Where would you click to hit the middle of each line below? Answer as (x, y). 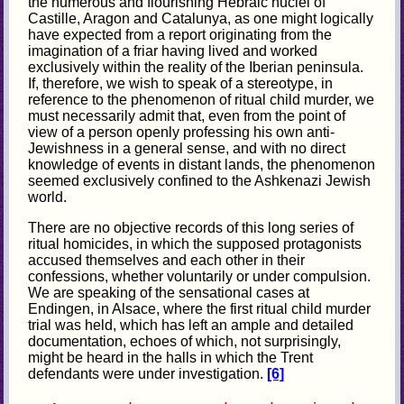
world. (48, 197)
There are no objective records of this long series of (191, 228)
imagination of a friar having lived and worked (173, 51)
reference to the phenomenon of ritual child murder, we (202, 100)
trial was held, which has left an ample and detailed (191, 326)
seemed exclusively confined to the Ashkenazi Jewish (200, 181)
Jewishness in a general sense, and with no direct (187, 149)
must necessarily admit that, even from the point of (187, 116)
